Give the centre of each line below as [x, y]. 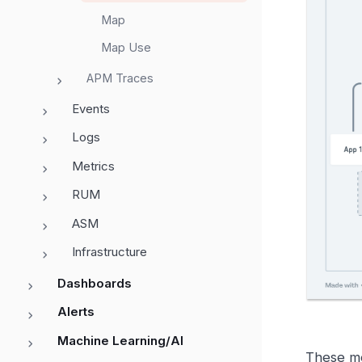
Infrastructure [109, 252]
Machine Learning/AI [120, 340]
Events [91, 108]
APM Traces [120, 78]
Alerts [76, 312]
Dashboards [95, 283]
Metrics [93, 166]
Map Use [126, 48]
